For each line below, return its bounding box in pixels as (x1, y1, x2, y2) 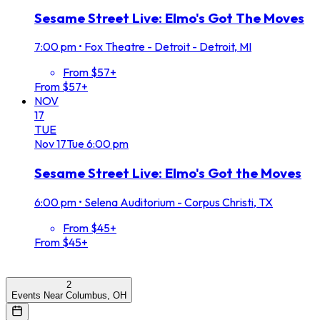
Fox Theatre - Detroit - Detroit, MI (84, 39, 251, 54)
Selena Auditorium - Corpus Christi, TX (84, 194, 273, 209)
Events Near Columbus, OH (11, 289, 126, 301)
